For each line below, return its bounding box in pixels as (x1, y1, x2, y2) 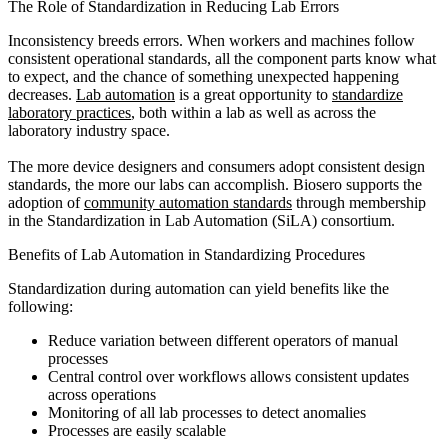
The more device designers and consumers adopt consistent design (8, 158, 425, 176)
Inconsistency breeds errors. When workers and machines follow (8, 32, 415, 50)
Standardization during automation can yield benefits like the (8, 280, 389, 298)
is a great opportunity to (175, 86, 332, 104)
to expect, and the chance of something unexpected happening (8, 68, 399, 86)
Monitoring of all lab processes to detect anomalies (48, 404, 366, 422)
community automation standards (84, 194, 292, 212)
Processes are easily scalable (48, 422, 226, 440)
